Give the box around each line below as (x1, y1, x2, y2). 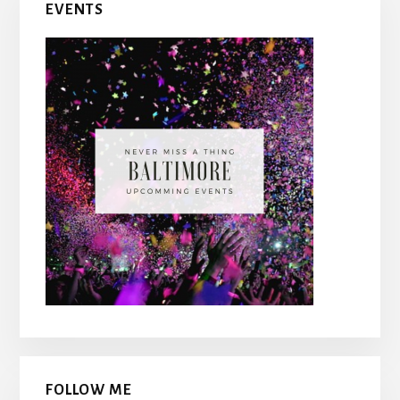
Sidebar (19, 11, 127, 53)
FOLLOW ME (45, 381, 132, 398)
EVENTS (45, 2, 104, 19)
